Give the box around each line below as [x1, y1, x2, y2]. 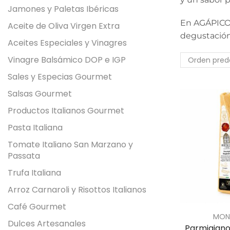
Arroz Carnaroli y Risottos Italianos [8, 183, 146, 196]
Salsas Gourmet [8, 87, 72, 100]
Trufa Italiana [8, 166, 61, 179]
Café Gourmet [8, 200, 66, 213]
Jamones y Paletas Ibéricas [8, 3, 119, 15]
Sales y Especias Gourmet [8, 70, 112, 83]
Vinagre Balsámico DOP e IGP [8, 53, 126, 66]
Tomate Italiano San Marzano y [8, 138, 133, 150]
